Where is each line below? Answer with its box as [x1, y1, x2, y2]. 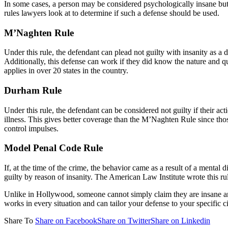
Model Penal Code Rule [4, 142, 103, 154]
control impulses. [4, 124, 59, 133]
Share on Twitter [97, 216, 151, 225]
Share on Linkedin [151, 216, 210, 225]
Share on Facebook [35, 216, 97, 225]
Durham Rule [4, 84, 62, 96]
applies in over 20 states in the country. [4, 66, 128, 75]
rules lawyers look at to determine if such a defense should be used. [4, 8, 219, 17]
